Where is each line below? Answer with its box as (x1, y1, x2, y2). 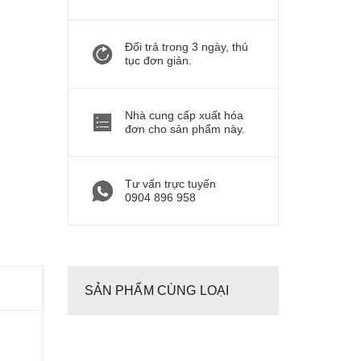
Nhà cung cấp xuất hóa (124, 109, 243, 122)
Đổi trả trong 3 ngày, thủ (124, 40, 248, 53)
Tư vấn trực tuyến (124, 177, 216, 190)
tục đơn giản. (124, 54, 192, 67)
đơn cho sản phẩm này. (124, 122, 245, 135)
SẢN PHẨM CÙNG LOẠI (84, 284, 230, 297)
